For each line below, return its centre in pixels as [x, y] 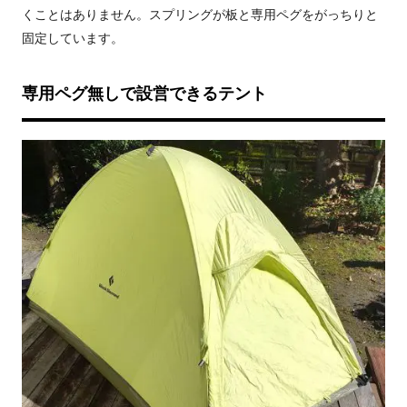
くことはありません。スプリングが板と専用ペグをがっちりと [200, 15]
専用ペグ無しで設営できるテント [144, 94]
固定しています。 [73, 38]
